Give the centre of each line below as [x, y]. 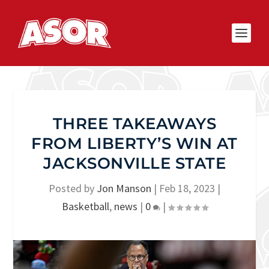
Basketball [85, 206]
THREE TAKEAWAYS [134, 124]
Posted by [73, 188]
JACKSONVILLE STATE [134, 163]
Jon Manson [124, 188]
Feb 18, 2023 [187, 188]
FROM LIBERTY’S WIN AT [134, 144]
